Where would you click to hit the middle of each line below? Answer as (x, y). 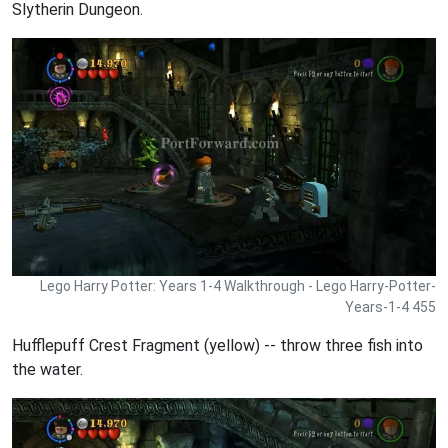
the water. (47, 370)
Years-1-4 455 (390, 307)
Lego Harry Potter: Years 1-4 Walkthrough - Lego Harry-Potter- (238, 286)
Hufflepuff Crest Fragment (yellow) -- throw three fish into (217, 346)
